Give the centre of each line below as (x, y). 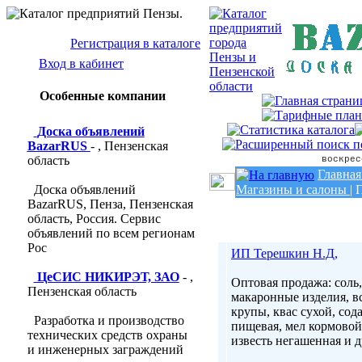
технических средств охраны (107, 335)
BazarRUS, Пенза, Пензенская (110, 204)
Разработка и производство (109, 320)
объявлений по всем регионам (111, 233)
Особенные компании (102, 96)
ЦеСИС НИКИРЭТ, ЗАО (108, 277)
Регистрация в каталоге (135, 43)
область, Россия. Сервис (94, 219)
